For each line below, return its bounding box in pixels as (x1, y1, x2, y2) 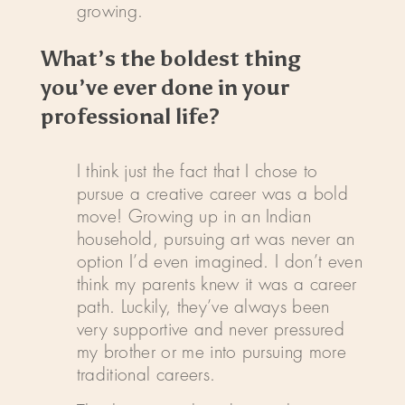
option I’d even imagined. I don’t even (76, 253, 363, 271)
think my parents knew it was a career (76, 276, 357, 294)
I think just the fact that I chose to (76, 163, 318, 181)
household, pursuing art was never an (76, 231, 355, 249)
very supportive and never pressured (76, 321, 344, 339)
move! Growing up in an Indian (76, 208, 312, 226)
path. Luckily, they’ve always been (76, 298, 330, 316)
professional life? (40, 103, 220, 130)
